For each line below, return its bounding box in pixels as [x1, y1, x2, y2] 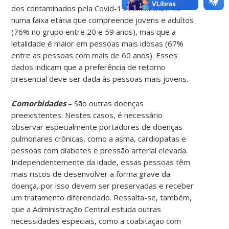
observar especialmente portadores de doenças [11, 121, 183, 132]
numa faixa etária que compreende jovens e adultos [11, 14, 194, 25]
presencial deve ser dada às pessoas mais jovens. [11, 73, 189, 84]
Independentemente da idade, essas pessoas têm [11, 156, 191, 167]
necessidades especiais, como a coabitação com [11, 215, 181, 226]
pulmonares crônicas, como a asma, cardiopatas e [11, 133, 187, 144]
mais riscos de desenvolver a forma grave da [11, 168, 171, 179]
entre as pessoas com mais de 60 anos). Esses [11, 50, 178, 60]
